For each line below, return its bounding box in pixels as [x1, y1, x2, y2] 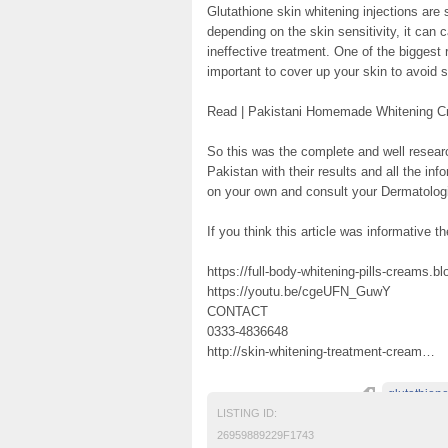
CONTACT [207, 303, 268, 319]
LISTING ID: [217, 406, 277, 419]
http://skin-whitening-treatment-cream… [207, 343, 435, 359]
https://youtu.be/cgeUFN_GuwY [207, 283, 391, 299]
